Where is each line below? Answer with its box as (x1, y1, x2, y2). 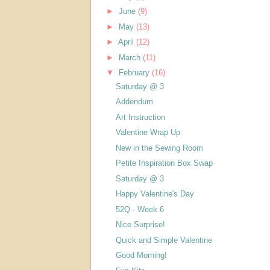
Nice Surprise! (116, 220, 166, 230)
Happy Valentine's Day (116, 189, 195, 199)
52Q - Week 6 (116, 204, 165, 214)
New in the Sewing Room (116, 143, 204, 152)
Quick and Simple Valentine (116, 235, 213, 245)
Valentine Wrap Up (116, 128, 181, 137)
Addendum (116, 97, 154, 107)
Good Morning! (116, 251, 168, 260)
